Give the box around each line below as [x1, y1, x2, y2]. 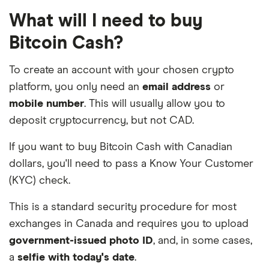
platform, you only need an [9, 81, 142, 92]
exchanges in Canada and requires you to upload [9, 218, 249, 229]
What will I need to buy [9, 11, 202, 30]
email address [142, 81, 211, 92]
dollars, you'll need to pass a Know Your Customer [9, 158, 253, 169]
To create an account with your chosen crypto [9, 64, 234, 76]
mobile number [9, 98, 84, 109]
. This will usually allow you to [84, 98, 225, 109]
